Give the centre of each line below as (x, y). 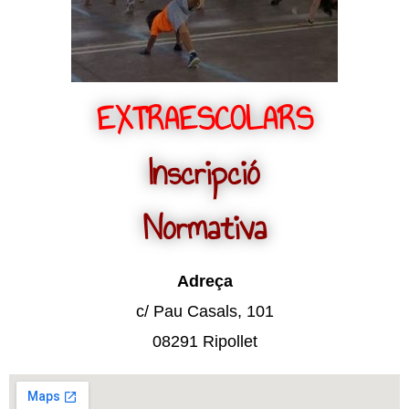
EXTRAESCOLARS (204, 118)
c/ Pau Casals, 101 (204, 311)
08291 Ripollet (204, 341)
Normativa (204, 228)
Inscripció (204, 173)
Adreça (204, 281)
